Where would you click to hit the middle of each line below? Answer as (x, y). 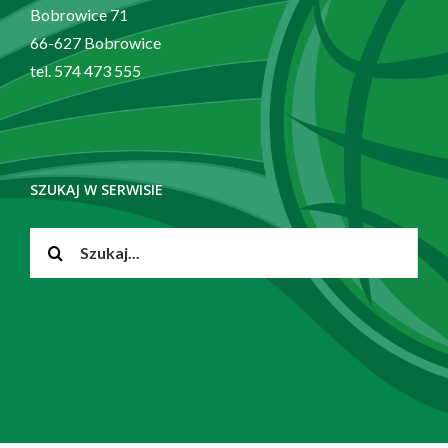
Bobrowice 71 (79, 14)
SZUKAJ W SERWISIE (96, 189)
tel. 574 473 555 (85, 70)
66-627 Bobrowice (95, 42)
